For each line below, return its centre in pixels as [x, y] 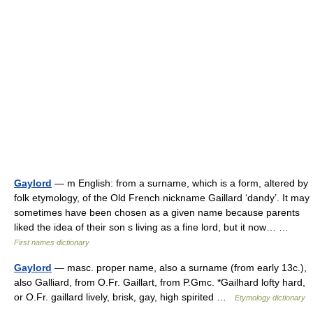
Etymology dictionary [270, 298]
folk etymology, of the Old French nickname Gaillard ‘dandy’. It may [162, 198]
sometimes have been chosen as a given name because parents [157, 212]
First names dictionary [52, 242]
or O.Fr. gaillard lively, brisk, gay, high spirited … [124, 297]
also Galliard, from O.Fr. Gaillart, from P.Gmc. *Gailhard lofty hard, [160, 282]
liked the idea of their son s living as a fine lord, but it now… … [154, 227]
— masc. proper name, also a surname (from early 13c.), [179, 268]
